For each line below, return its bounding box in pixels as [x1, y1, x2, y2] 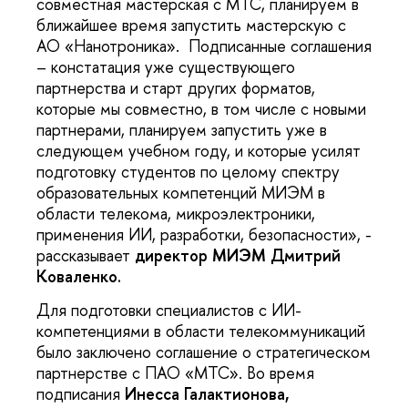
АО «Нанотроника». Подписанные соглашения [36, 34, 372, 57]
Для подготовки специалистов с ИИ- [36, 299, 301, 322]
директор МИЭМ [135, 243, 266, 267]
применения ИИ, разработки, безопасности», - [36, 222, 372, 246]
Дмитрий [270, 243, 341, 267]
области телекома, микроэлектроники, [36, 201, 315, 225]
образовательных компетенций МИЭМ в [36, 180, 325, 204]
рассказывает [36, 243, 135, 267]
